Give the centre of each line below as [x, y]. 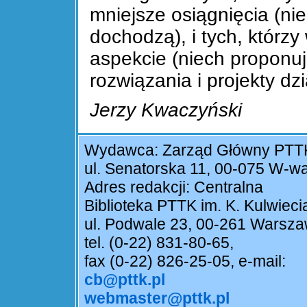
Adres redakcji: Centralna [174, 187]
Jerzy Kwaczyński [166, 110]
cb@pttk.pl [125, 280]
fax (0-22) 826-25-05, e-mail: [187, 261]
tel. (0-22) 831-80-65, [159, 243]
